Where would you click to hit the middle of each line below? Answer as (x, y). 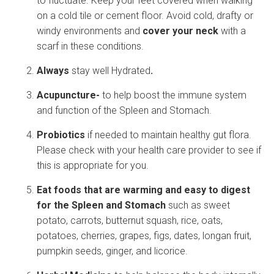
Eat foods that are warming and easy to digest (143, 190)
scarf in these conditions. (90, 46)
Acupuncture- (68, 95)
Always (54, 71)
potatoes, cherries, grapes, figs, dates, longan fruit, (144, 236)
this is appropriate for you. (93, 165)
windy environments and (90, 31)
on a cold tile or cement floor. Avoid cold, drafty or (145, 16)
